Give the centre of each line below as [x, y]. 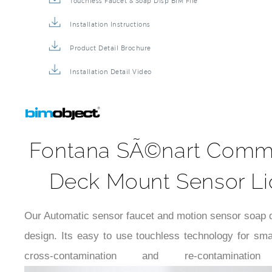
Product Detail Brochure [110, 48]
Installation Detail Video [111, 72]
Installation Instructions [110, 24]
